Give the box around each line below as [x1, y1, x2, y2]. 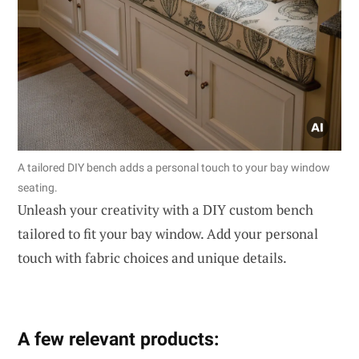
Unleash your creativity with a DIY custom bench [18, 200, 313, 220]
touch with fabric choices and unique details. [18, 248, 287, 268]
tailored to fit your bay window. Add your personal [18, 224, 318, 244]
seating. [18, 181, 58, 195]
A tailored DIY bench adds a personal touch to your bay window [18, 161, 330, 175]
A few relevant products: [18, 328, 219, 351]
